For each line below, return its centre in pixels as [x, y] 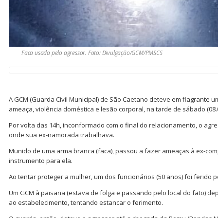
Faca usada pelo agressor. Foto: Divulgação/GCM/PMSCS [92, 53]
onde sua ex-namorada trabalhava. [62, 135]
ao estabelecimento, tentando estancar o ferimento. [86, 202]
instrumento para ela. [41, 160]
